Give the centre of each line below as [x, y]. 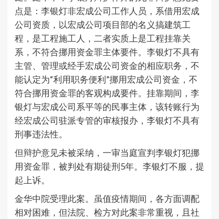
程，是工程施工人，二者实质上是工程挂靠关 [103, 38]
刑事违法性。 [41, 134]
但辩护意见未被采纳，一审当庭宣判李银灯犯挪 [107, 153]
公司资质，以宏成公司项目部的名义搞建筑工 [103, 25]
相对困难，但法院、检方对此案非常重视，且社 [107, 212]
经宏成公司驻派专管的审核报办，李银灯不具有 [107, 120]
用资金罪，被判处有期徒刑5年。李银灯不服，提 [109, 166]
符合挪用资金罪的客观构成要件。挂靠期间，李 [107, 93]
